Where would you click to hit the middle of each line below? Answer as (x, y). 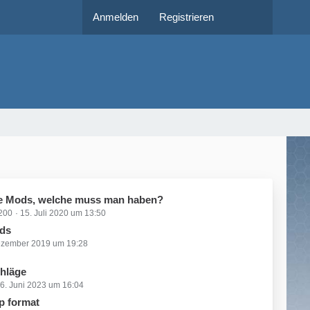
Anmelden (116, 17)
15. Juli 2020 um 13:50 (63, 213)
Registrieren (187, 17)
